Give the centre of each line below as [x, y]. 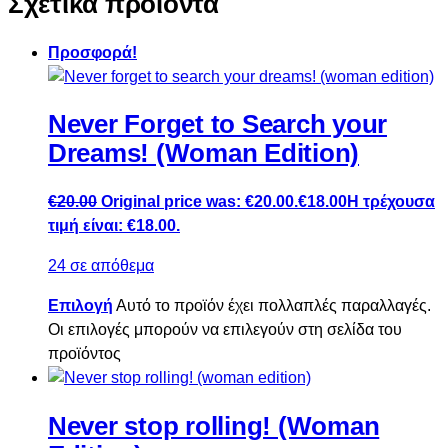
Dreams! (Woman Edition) [204, 153]
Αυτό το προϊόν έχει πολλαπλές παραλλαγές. [273, 306]
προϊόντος [84, 354]
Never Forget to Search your [217, 124]
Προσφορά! [92, 52]
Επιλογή [80, 306]
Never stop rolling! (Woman [214, 425]
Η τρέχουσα [391, 202]
